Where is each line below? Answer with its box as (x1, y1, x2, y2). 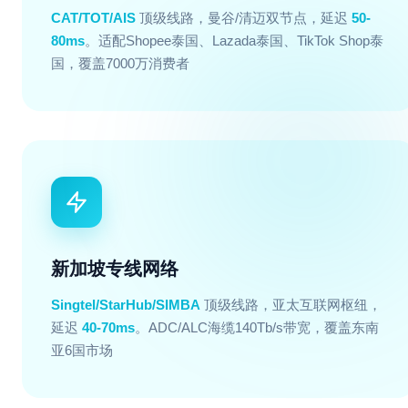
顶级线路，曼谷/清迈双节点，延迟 (136, 10, 352, 25)
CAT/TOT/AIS (51, 10, 136, 25)
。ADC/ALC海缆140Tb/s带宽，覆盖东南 (135, 320, 379, 335)
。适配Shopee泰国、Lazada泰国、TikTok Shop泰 (85, 33, 383, 48)
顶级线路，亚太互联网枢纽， (200, 297, 382, 312)
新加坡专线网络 (51, 259, 178, 279)
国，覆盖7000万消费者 (51, 56, 189, 71)
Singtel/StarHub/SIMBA (51, 297, 200, 312)
